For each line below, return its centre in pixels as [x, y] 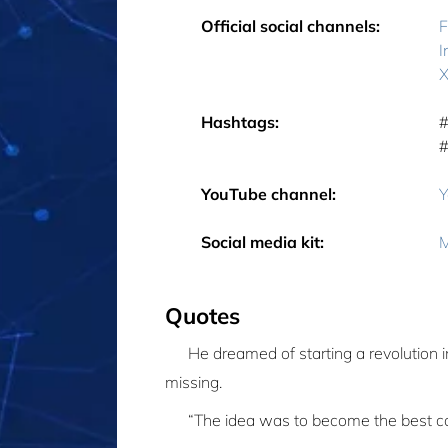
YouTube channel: [269, 194]
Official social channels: [291, 26]
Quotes [202, 316]
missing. [193, 382]
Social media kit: [263, 242]
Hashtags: [240, 122]
